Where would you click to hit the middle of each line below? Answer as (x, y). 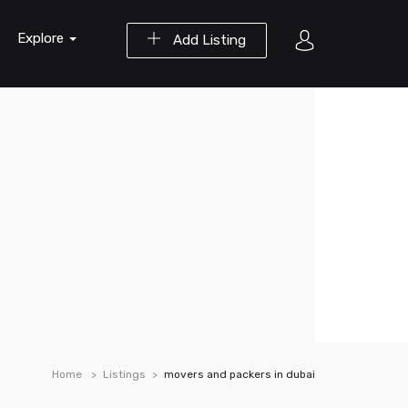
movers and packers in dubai (240, 374)
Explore (42, 38)
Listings (124, 374)
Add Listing (208, 40)
